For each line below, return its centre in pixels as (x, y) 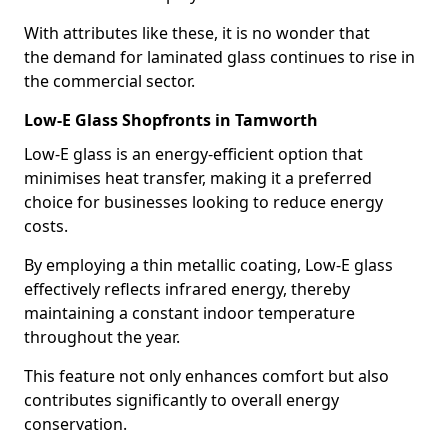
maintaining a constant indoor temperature (189, 313)
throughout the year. (102, 337)
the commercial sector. (109, 81)
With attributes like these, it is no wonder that (197, 33)
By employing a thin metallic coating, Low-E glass (208, 265)
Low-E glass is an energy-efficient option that (193, 154)
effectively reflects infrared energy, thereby (187, 289)
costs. (46, 226)
